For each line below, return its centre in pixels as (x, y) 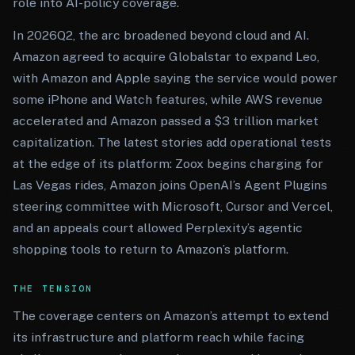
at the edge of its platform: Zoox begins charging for (168, 164)
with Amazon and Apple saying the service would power (175, 78)
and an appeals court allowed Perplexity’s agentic (158, 228)
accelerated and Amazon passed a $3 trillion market (166, 121)
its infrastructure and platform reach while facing (158, 337)
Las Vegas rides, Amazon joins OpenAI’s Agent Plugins (170, 185)
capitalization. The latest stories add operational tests (172, 142)
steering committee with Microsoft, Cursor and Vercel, (173, 206)
